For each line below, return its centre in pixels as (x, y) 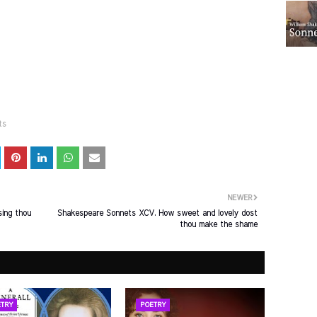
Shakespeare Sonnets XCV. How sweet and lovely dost (157, 213)
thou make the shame (219, 224)
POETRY (153, 305)
